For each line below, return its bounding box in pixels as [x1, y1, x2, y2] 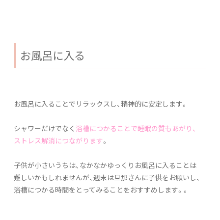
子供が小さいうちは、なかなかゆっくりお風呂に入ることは [14, 160, 196, 170]
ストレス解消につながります [14, 135, 103, 145]
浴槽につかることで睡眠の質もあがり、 [76, 123, 196, 133]
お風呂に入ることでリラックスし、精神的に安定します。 [14, 98, 188, 109]
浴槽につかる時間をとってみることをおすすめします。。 [14, 184, 189, 194]
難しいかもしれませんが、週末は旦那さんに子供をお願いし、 [14, 172, 200, 182]
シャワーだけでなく [14, 123, 76, 133]
